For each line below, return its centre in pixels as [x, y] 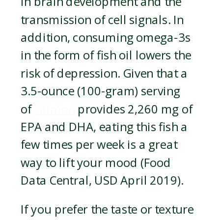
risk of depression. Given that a [104, 73]
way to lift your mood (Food [96, 163]
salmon [55, 109]
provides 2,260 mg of [134, 109]
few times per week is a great [99, 145]
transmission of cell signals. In [102, 20]
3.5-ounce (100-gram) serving [100, 91]
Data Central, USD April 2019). [102, 181]
